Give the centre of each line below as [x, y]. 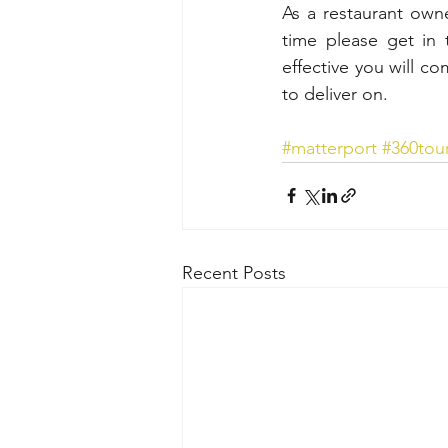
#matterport [329, 147]
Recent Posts [234, 272]
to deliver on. [335, 93]
